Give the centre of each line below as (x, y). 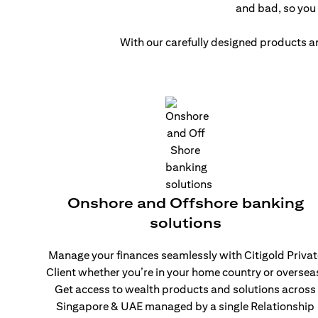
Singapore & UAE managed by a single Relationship (186, 306)
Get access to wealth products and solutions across (186, 289)
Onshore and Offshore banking (185, 203)
